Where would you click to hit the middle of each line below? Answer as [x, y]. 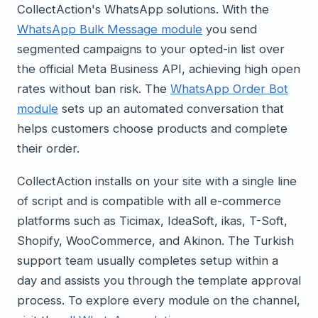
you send [230, 29]
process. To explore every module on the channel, [159, 300]
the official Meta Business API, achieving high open [159, 69]
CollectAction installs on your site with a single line [157, 181]
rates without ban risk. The [94, 89]
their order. [48, 148]
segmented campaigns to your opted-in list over [151, 49]
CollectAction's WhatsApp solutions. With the [143, 9]
